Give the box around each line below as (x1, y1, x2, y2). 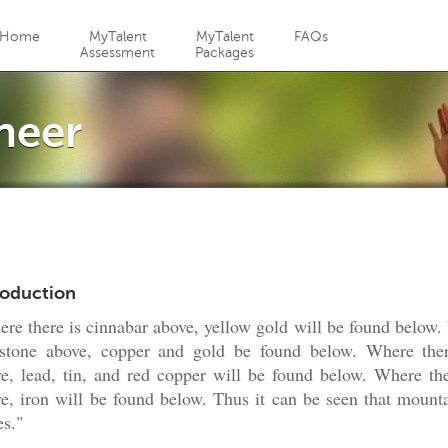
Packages (195, 45, 254, 60)
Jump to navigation (155, 2, 293, 20)
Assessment (80, 45, 155, 60)
